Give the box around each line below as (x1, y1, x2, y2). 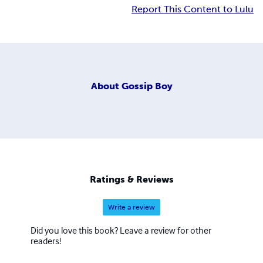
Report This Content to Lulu (131, 4, 254, 15)
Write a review (108, 203, 155, 212)
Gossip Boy (121, 80, 173, 92)
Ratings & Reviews (89, 174, 174, 186)
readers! (31, 235, 61, 247)
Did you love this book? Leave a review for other (31, 224, 211, 237)
